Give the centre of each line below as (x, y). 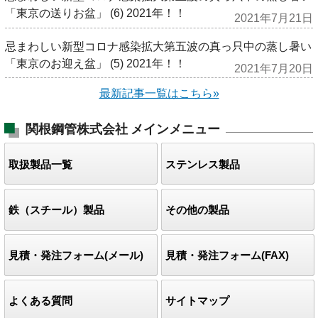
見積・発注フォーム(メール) (76, 256)
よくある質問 (40, 301)
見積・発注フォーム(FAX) (227, 256)
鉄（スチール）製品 (56, 209)
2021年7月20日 (274, 68)
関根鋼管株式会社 (76, 129)
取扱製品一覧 (40, 164)
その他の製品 (197, 209)
